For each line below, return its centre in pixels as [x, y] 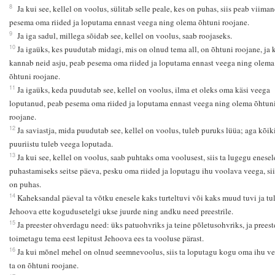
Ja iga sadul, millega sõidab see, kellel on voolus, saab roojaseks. [124, 36]
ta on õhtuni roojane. [44, 265]
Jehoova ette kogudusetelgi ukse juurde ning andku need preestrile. [121, 211]
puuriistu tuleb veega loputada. [61, 144]
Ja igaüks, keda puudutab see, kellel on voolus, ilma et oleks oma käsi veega [143, 90]
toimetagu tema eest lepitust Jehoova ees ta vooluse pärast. [106, 238]
